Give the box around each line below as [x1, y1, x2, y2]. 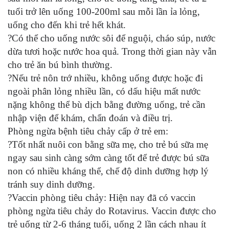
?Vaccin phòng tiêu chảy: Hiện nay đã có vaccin [8, 192, 196, 203]
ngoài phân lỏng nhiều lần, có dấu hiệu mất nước [8, 85, 200, 97]
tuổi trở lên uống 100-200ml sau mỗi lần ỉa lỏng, [8, 6, 200, 17]
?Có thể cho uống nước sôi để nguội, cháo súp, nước [8, 32, 215, 43]
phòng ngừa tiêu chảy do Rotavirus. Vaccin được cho [8, 205, 216, 216]
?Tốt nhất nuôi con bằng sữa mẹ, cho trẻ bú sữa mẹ [8, 139, 208, 150]
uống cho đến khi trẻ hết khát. [8, 19, 126, 30]
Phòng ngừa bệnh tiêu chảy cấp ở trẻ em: [8, 125, 168, 136]
